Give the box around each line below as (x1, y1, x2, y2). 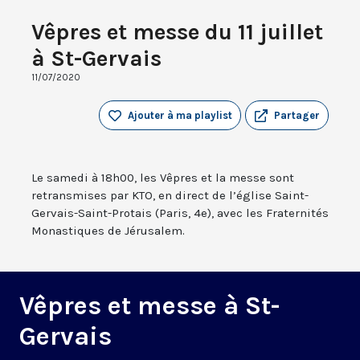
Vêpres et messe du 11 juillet (31, 18, 323, 46)
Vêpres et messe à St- (19, 291, 280, 321)
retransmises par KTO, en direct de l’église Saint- (31, 188, 309, 203)
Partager (274, 109, 320, 122)
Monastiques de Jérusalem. (31, 223, 185, 239)
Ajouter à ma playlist (128, 109, 232, 122)
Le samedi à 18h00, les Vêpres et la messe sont (31, 170, 294, 186)
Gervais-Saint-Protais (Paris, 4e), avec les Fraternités (31, 206, 329, 221)
